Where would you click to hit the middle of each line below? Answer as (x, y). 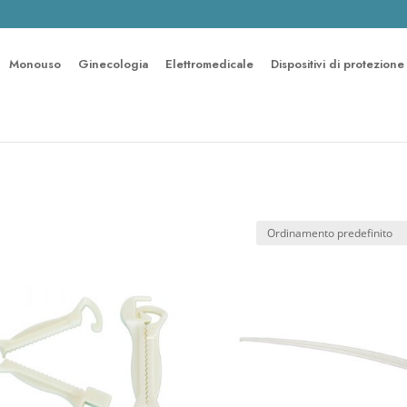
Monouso (35, 64)
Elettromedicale (210, 64)
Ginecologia (114, 64)
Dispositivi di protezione (338, 64)
